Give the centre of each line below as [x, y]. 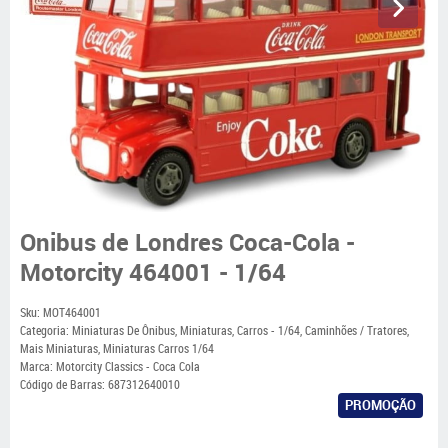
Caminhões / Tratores [356, 330]
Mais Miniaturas [59, 348]
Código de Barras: [64, 384]
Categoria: [44, 330]
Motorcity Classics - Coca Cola [128, 366]
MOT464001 [72, 312]
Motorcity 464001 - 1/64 [153, 272]
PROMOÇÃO [380, 405]
